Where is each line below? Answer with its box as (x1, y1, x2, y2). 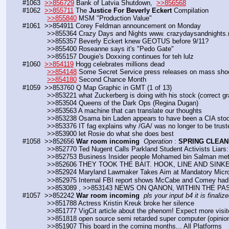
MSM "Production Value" (77, 14, 152, 22)
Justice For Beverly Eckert (89, 6, 172, 14)
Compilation (172, 6, 209, 14)
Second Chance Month (77, 76, 146, 84)
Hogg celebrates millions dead (74, 60, 165, 68)
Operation (144, 138, 172, 146)
